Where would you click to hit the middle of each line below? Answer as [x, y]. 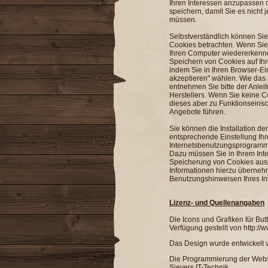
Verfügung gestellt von [206, 228]
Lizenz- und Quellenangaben [217, 202]
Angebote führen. [197, 112]
